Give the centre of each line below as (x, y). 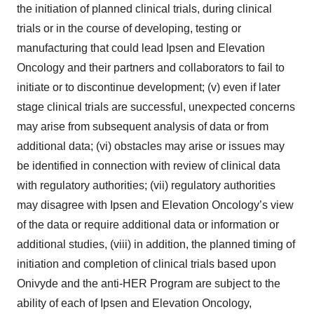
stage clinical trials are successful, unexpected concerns (156, 107)
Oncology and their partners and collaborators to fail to (151, 68)
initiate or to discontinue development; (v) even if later (149, 88)
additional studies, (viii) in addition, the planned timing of (156, 245)
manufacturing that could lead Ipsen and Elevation (141, 48)
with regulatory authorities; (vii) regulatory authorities (146, 186)
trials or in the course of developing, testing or (129, 29)
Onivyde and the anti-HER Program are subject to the (149, 284)
